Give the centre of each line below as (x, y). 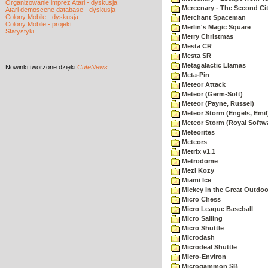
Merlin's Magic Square (215, 27)
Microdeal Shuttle (208, 247)
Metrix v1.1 (198, 151)
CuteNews (92, 67)
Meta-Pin (195, 75)
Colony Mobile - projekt (39, 24)
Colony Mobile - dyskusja (42, 17)
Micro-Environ (203, 257)
